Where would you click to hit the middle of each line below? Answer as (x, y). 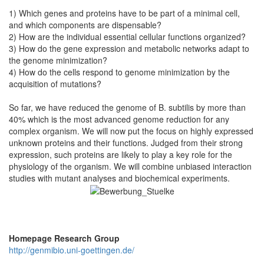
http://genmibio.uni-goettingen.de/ (72, 250)
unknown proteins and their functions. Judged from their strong (126, 142)
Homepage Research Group (64, 238)
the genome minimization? (58, 60)
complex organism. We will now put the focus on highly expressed (131, 131)
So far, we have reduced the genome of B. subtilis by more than (127, 107)
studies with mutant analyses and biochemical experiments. (119, 178)
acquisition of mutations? (55, 83)
